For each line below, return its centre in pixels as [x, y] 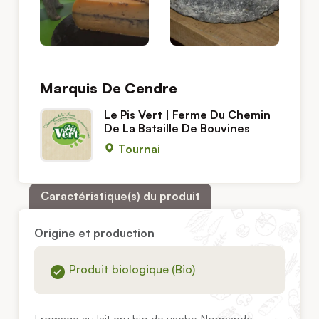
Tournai [138, 148]
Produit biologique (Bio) [132, 270]
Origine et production [95, 233]
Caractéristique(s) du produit [120, 195]
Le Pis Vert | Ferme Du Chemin [187, 114]
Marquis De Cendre [109, 88]
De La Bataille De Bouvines [177, 128]
